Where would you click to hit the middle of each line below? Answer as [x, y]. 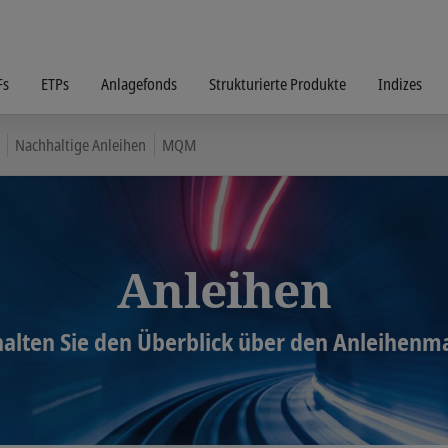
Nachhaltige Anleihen [80, 144]
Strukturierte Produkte [277, 83]
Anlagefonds [139, 83]
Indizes [400, 83]
